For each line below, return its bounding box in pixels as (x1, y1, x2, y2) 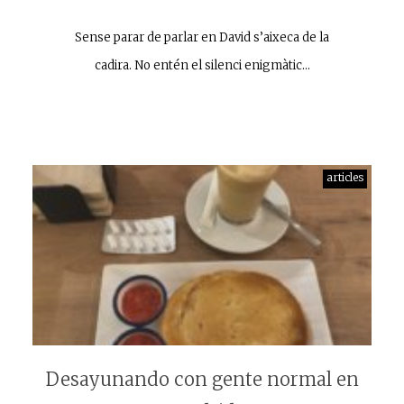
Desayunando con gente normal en (45, 368, 359, 390)
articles (326, 170, 363, 184)
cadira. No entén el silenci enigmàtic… (94, 58, 310, 73)
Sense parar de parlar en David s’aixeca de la (75, 30, 329, 45)
